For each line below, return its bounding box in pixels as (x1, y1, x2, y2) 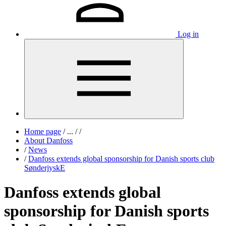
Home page (24, 127, 61, 136)
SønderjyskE (24, 163, 65, 172)
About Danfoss (24, 136, 73, 145)
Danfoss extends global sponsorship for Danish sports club (28, 154, 214, 163)
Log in (178, 30, 199, 38)
